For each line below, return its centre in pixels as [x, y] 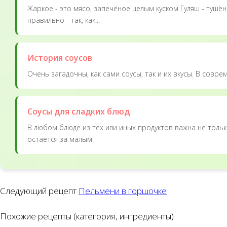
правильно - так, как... [64, 20]
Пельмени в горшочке [123, 191]
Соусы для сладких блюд [79, 111]
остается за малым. [61, 139]
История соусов [60, 58]
